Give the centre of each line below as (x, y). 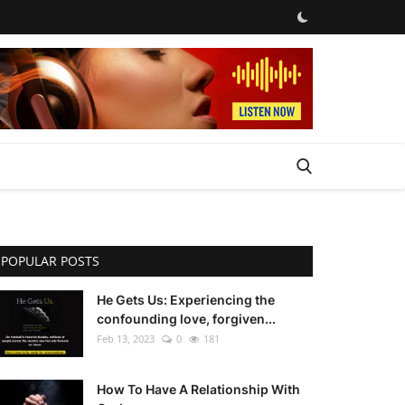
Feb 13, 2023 (126, 339)
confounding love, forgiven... (186, 319)
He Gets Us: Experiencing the (186, 300)
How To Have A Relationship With (198, 389)
